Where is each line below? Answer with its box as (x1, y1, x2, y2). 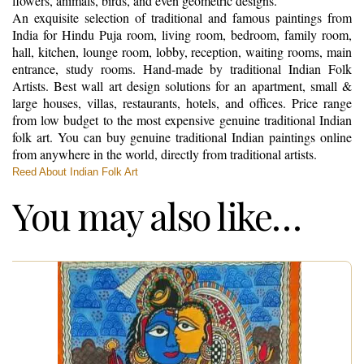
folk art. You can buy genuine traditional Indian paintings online (12, 128, 352, 145)
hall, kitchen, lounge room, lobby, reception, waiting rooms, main (12, 42, 352, 60)
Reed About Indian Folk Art (12, 165, 138, 178)
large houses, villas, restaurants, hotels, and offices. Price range (12, 93, 352, 111)
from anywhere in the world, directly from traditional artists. (12, 145, 317, 162)
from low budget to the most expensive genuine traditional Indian (12, 110, 352, 128)
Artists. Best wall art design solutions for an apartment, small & (12, 76, 352, 94)
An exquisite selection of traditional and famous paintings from (12, 8, 352, 26)
